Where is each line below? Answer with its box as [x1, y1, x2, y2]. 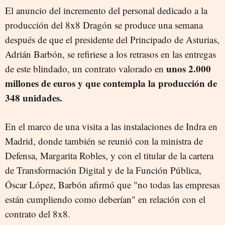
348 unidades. [5, 90, 62, 104]
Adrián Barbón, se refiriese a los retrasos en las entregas [5, 47, 216, 60]
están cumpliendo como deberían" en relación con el [5, 192, 205, 205]
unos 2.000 [166, 61, 211, 75]
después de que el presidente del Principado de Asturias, [5, 33, 219, 46]
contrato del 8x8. [5, 207, 70, 220]
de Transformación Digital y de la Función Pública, [5, 163, 201, 176]
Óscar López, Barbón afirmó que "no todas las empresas [5, 178, 220, 191]
